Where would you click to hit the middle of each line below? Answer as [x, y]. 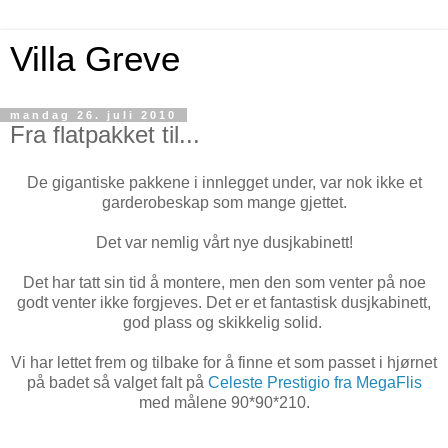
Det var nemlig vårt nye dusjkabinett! [224, 242]
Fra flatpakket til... [105, 134]
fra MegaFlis [377, 382]
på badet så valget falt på [117, 382]
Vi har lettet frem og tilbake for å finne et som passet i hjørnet [224, 362]
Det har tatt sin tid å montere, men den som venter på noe [224, 282]
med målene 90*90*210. [224, 402]
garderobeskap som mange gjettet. [224, 202]
